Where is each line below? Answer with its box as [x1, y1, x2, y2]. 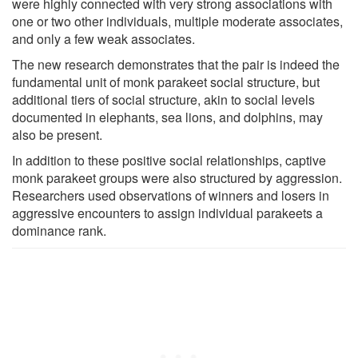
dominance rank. [12, 221, 106, 240]
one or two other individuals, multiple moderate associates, [12, 11, 343, 30]
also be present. [12, 125, 102, 144]
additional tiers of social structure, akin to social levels [12, 89, 315, 109]
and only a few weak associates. [12, 29, 195, 48]
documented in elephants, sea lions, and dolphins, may [12, 107, 323, 126]
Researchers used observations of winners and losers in [12, 185, 329, 205]
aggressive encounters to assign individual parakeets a [12, 203, 323, 222]
